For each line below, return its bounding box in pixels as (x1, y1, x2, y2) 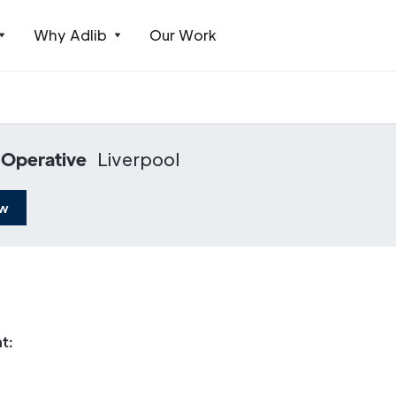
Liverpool (97, 148, 179, 171)
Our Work (149, 26, 217, 44)
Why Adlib (34, 26, 107, 44)
